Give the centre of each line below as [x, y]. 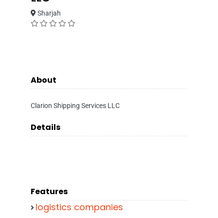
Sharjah [48, 13]
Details [45, 127]
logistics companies [79, 207]
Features [49, 191]
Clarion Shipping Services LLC [75, 106]
